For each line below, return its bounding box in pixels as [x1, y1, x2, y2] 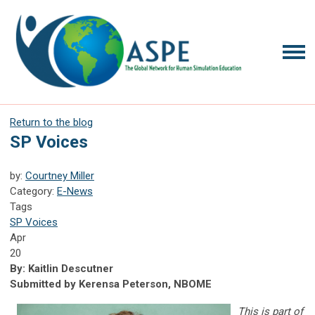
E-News [57, 184, 93, 198]
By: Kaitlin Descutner [10, 262, 113, 275]
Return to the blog [10, 115, 93, 129]
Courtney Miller [25, 169, 94, 182]
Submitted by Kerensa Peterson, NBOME [10, 277, 212, 290]
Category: [10, 184, 57, 198]
